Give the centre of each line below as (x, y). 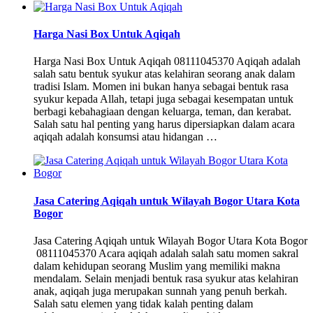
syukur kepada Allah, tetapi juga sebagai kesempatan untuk (163, 99)
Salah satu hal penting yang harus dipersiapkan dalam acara (164, 124)
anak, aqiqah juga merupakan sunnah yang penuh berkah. (160, 291)
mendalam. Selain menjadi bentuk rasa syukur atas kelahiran (166, 278)
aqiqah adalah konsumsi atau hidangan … (125, 137)
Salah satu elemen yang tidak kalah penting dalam (143, 303)
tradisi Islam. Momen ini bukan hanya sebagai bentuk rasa (161, 87)
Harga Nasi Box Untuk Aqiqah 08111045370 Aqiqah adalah (167, 61)
